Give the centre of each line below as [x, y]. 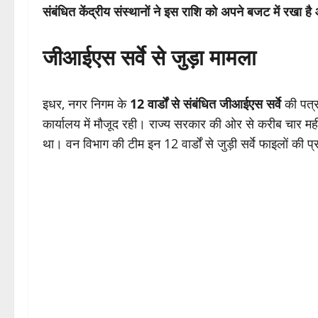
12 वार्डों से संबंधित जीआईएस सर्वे [205, 104]
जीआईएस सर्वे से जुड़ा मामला [149, 57]
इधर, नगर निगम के [86, 104]
